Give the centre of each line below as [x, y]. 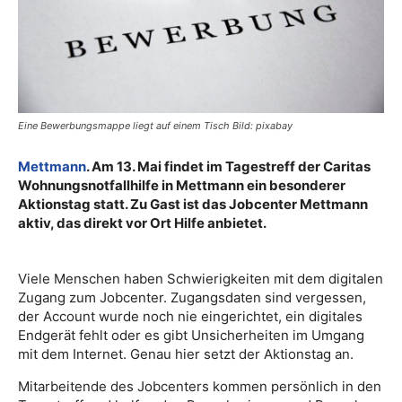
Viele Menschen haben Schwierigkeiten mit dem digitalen [201, 279]
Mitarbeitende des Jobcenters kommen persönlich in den [200, 386]
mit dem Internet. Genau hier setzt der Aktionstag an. [186, 354]
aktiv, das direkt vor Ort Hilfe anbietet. [142, 223]
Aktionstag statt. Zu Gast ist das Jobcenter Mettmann [193, 204]
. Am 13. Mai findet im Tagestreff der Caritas [228, 166]
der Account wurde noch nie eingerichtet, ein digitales [190, 316]
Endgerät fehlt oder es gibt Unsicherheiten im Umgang [191, 335]
